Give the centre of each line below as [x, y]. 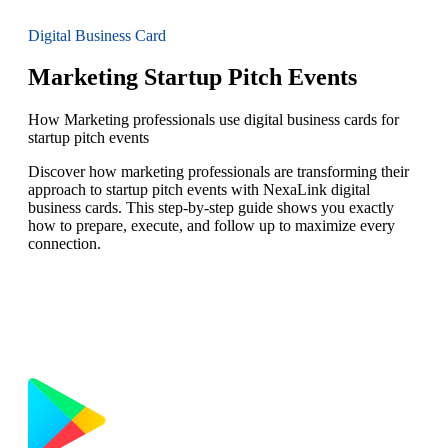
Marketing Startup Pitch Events [192, 77]
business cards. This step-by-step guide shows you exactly [211, 208]
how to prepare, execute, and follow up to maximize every [211, 226]
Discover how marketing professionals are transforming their [218, 172]
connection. [64, 244]
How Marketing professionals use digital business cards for [213, 120]
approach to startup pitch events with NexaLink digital [199, 190]
